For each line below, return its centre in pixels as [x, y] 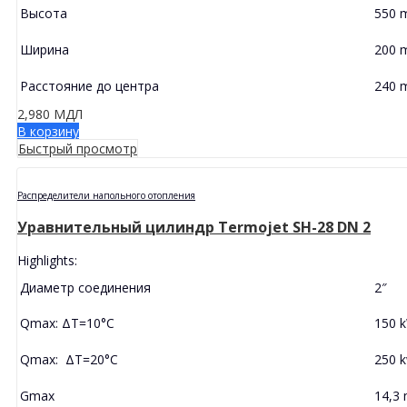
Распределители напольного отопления [106, 195]
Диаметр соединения [85, 287]
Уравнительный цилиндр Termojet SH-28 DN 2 [194, 227]
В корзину [48, 131]
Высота [44, 13]
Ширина [45, 49]
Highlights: [47, 260]
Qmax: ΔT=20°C [69, 359]
